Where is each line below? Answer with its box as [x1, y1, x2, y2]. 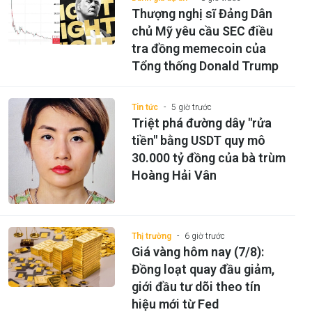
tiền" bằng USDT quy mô [131, 132, 265, 148]
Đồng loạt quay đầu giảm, [131, 262, 274, 277]
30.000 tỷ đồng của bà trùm [131, 150, 286, 165]
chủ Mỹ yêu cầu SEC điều [131, 23, 273, 38]
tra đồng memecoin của [131, 40, 266, 56]
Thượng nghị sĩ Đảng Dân [131, 6, 272, 21]
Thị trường [131, 231, 171, 242]
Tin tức [131, 102, 158, 112]
